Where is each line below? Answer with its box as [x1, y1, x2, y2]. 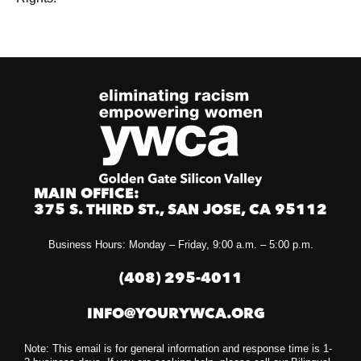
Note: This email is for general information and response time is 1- [24, 342, 332, 355]
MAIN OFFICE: [34, 187, 139, 201]
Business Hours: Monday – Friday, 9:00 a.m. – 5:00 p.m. [48, 239, 313, 251]
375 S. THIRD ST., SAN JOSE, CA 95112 [34, 203, 327, 218]
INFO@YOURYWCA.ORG [87, 307, 274, 322]
